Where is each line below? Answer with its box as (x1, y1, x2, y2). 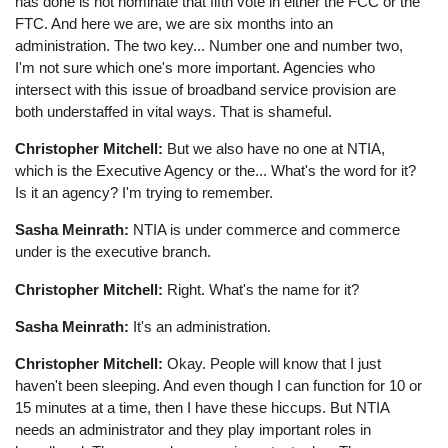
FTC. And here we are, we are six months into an (15, 15, 334, 33)
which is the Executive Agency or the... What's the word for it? (15, 162, 417, 180)
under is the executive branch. (15, 243, 212, 261)
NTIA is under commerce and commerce (129, 221, 401, 239)
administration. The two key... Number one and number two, (15, 37, 404, 55)
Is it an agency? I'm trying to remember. (15, 184, 274, 202)
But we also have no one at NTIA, (163, 140, 386, 158)
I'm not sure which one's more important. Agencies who (15, 59, 376, 77)
